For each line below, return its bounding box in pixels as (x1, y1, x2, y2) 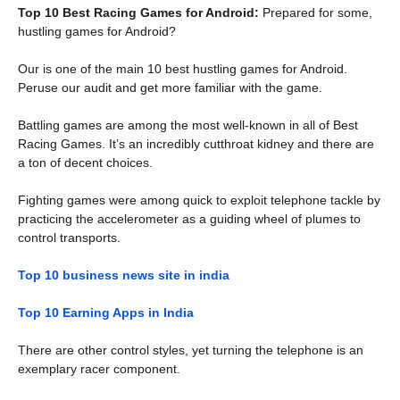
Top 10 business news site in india (18, 267, 229, 282)
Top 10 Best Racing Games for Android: (18, 4, 259, 20)
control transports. (18, 229, 121, 245)
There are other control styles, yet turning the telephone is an (18, 342, 363, 357)
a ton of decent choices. (18, 154, 153, 170)
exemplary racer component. (18, 361, 180, 376)
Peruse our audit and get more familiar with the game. (18, 79, 322, 95)
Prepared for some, (259, 4, 372, 20)
